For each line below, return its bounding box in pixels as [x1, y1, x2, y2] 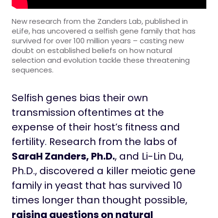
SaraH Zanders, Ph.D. [12, 149, 115, 163]
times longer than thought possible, [12, 193, 187, 207]
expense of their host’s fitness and [12, 120, 180, 134]
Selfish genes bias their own [12, 91, 148, 105]
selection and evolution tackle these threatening [12, 54, 190, 65]
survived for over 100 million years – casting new [12, 35, 184, 46]
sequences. [12, 64, 54, 75]
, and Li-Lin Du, [115, 149, 183, 163]
